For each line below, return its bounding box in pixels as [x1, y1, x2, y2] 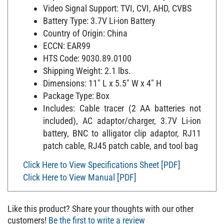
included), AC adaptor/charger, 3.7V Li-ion [43, 110, 201, 121]
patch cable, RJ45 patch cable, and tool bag [43, 135, 198, 146]
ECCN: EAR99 [43, 35, 90, 46]
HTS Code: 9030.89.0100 [43, 48, 131, 59]
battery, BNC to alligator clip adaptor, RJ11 [43, 123, 201, 134]
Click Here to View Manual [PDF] [23, 166, 136, 177]
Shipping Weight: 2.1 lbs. [43, 60, 131, 71]
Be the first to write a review [48, 209, 145, 220]
